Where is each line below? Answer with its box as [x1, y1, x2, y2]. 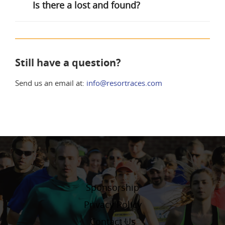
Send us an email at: [15, 78, 86, 88]
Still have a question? [15, 56, 121, 69]
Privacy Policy [83, 198, 142, 210]
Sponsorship [86, 181, 139, 193]
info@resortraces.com [86, 78, 162, 88]
